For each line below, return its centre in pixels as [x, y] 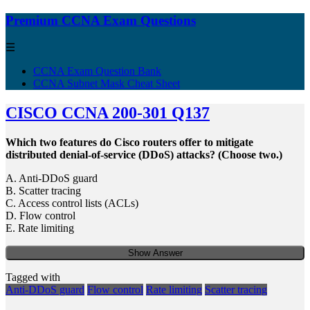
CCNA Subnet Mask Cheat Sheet [107, 84]
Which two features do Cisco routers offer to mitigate [129, 143]
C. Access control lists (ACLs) [72, 203]
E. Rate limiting [40, 228]
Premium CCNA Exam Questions [101, 20]
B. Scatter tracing [43, 191]
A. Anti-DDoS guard [52, 179]
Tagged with [34, 277]
